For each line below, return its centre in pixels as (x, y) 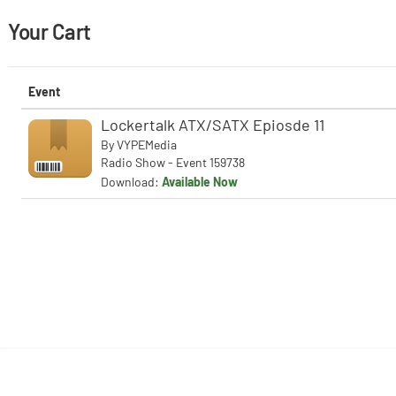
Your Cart (49, 31)
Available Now (200, 182)
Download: (131, 182)
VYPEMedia (147, 145)
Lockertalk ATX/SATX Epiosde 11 (213, 125)
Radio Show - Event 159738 (173, 162)
